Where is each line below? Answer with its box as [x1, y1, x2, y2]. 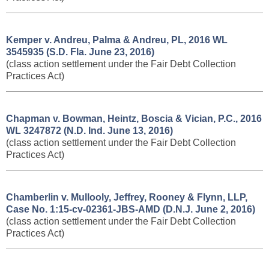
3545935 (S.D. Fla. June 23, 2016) [6, 47, 154, 57]
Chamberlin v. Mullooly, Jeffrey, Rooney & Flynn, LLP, [6, 192, 247, 202]
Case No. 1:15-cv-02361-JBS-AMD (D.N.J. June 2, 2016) [6, 204, 255, 214]
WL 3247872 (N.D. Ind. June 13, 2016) [6, 125, 173, 136]
